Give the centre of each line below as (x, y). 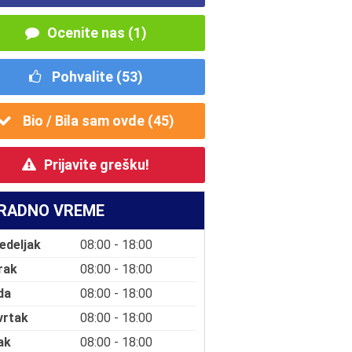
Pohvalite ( (85, 76)
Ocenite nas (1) (97, 32)
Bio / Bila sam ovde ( (86, 120)
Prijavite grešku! (97, 164)
